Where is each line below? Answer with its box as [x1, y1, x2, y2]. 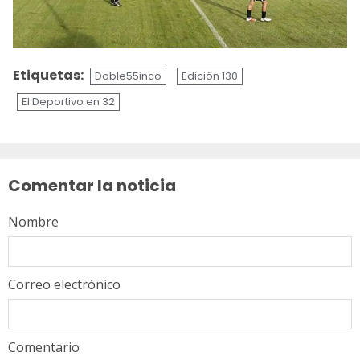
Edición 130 [182, 67, 238, 84]
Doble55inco [95, 67, 162, 84]
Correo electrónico [8, 275, 121, 293]
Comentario [8, 337, 80, 356]
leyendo [12, 150, 100, 180]
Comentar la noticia [8, 174, 176, 197]
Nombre [8, 212, 59, 231]
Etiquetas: [13, 65, 86, 84]
